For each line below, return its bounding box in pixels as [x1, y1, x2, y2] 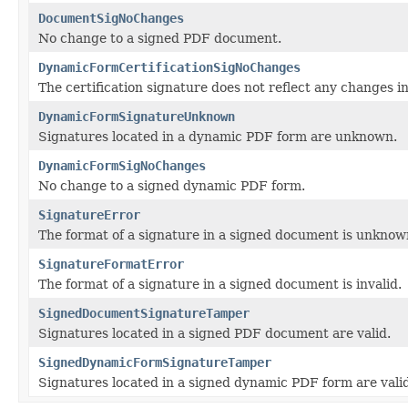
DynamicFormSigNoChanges [38, 158, 206, 173]
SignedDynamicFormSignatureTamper [38, 354, 271, 370]
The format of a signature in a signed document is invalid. [38, 276, 402, 291]
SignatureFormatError [38, 256, 184, 271]
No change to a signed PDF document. [38, 30, 281, 46]
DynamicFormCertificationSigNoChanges [38, 59, 301, 75]
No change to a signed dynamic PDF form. [38, 178, 305, 193]
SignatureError [38, 207, 140, 222]
